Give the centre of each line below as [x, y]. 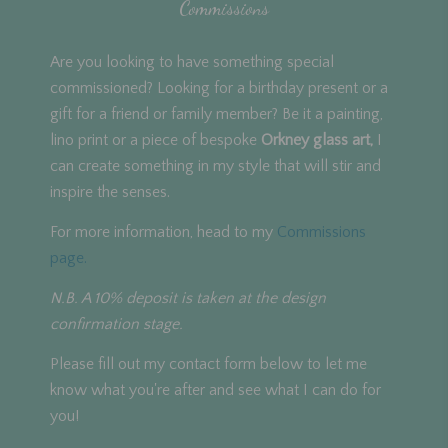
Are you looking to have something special [192, 61]
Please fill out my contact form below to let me [208, 363]
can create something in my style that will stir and [215, 165]
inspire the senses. [110, 191]
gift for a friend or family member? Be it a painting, [216, 113]
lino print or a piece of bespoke [155, 139]
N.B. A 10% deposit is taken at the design [188, 297]
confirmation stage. [116, 323]
